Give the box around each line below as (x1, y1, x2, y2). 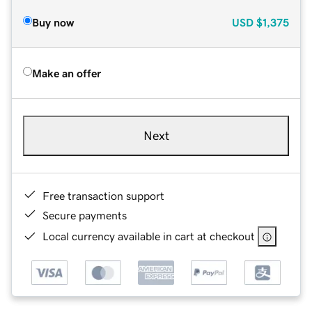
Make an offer (32, 67, 101, 79)
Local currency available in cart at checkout (42, 230, 255, 242)
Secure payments (42, 209, 127, 221)
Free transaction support (42, 189, 164, 201)
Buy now (32, 16, 74, 28)
